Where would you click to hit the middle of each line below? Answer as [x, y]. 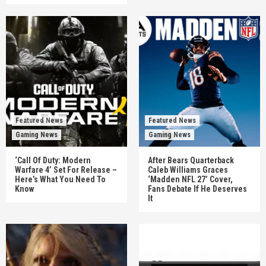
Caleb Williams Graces [188, 170]
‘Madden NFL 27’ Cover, [190, 179]
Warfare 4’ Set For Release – [66, 170]
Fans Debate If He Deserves [197, 189]
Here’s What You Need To [60, 179]
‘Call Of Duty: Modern [53, 160]
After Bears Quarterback [191, 160]
